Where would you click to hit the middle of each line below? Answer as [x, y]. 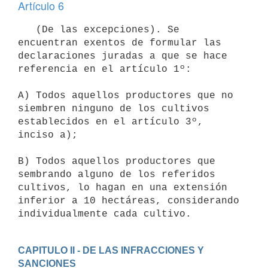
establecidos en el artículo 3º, [111, 122]
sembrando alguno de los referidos [117, 174]
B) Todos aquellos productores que [117, 161]
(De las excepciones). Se [27, 30]
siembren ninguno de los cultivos [114, 109]
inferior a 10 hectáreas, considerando [129, 201]
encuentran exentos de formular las [120, 43]
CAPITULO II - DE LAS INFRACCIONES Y [111, 250]
